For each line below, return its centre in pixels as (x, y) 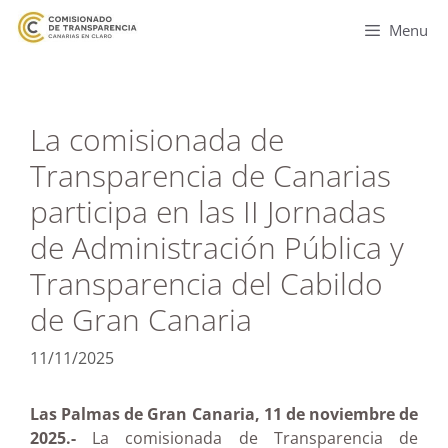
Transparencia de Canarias (210, 175)
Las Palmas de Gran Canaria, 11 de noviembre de (224, 414)
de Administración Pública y (217, 247)
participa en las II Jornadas (208, 211)
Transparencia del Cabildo (206, 283)
